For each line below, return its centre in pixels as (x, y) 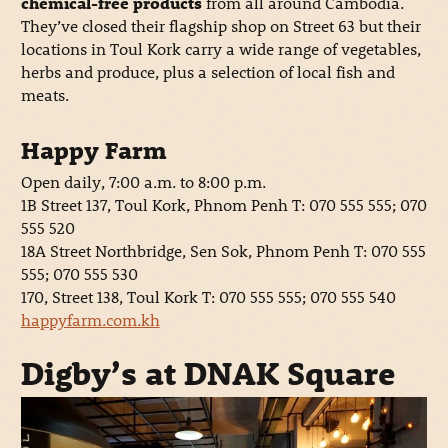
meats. (44, 94)
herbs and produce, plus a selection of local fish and (207, 71)
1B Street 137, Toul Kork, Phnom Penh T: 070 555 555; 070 (223, 204)
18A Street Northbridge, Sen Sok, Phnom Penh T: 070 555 (223, 250)
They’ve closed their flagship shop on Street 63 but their (220, 25)
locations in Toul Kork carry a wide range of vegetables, (220, 48)
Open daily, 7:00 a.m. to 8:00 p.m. (143, 181)
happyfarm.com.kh (90, 319)
